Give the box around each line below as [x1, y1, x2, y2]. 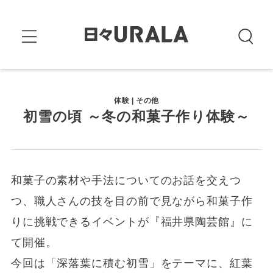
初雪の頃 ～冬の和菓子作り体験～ [23, 108, 250, 124]
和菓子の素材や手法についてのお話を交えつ [10, 174, 241, 187]
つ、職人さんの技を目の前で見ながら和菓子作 [10, 195, 253, 208]
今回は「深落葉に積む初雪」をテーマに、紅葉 [10, 257, 253, 270]
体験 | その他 [114, 96, 159, 105]
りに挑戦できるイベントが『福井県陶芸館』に [10, 216, 253, 229]
